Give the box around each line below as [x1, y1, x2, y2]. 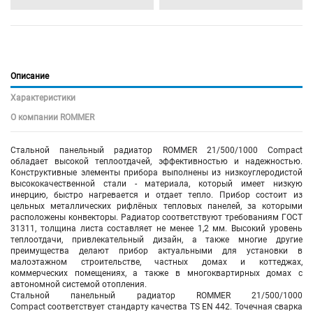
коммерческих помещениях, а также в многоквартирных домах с [10, 268, 303, 278]
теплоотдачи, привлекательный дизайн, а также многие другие [10, 234, 303, 245]
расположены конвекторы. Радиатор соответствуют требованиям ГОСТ [10, 212, 303, 222]
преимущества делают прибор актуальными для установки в [10, 245, 303, 256]
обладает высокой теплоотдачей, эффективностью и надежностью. [10, 156, 303, 166]
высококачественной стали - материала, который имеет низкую [10, 178, 303, 189]
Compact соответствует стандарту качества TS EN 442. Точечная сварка [10, 301, 303, 312]
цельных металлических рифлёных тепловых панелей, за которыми [10, 201, 303, 211]
